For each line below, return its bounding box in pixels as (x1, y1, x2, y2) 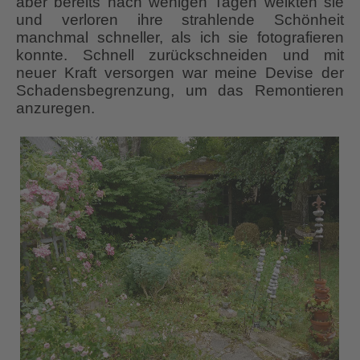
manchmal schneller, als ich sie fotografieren (16, 28, 344, 46)
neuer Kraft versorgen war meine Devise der (16, 63, 344, 81)
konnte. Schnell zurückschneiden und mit (16, 46, 344, 63)
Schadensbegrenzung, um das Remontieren (16, 81, 344, 99)
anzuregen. (16, 99, 95, 117)
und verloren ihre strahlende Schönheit (16, 10, 344, 28)
